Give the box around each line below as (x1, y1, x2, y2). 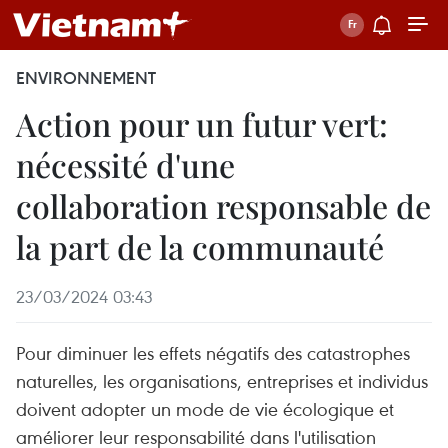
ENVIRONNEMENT (16, 67, 156, 89)
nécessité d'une (16, 143, 235, 186)
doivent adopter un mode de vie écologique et (16, 396, 394, 421)
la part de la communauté (16, 225, 384, 268)
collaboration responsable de (16, 184, 431, 227)
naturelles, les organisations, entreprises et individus (16, 368, 428, 393)
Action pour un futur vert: (16, 102, 388, 145)
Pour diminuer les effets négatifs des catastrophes (16, 340, 410, 365)
